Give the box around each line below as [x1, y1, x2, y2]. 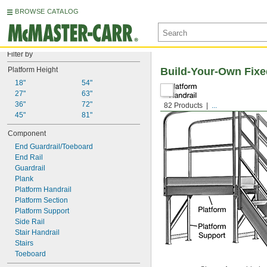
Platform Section [15, 196, 68, 204]
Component [8, 129, 46, 138]
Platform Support [15, 207, 69, 215]
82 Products [164, 101, 203, 110]
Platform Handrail [15, 185, 72, 194]
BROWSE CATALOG [15, 8, 79, 15]
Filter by [7, 50, 33, 58]
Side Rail [15, 218, 45, 226]
